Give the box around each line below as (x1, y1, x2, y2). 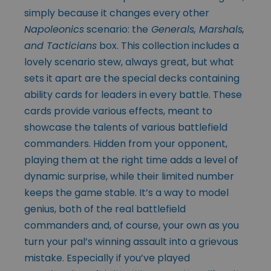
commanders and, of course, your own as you (24, 218, 239, 233)
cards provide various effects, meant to (24, 104, 212, 119)
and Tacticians (24, 39, 97, 53)
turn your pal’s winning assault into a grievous (24, 235, 238, 249)
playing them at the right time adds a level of (24, 153, 238, 168)
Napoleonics (24, 22, 84, 37)
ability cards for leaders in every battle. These (24, 88, 242, 102)
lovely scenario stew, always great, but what (24, 55, 234, 70)
